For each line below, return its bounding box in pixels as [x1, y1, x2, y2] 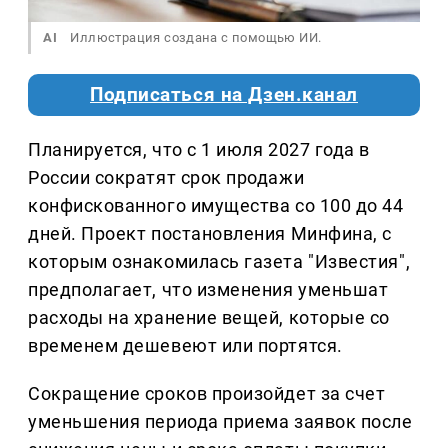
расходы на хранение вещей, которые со [28, 307, 390, 329]
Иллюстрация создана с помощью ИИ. [67, 30, 322, 46]
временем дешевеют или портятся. [28, 335, 343, 357]
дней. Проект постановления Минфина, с [28, 223, 392, 245]
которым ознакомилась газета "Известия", [28, 251, 411, 273]
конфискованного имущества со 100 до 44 [28, 195, 404, 217]
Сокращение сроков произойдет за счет [28, 383, 386, 405]
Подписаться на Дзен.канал [90, 84, 358, 107]
